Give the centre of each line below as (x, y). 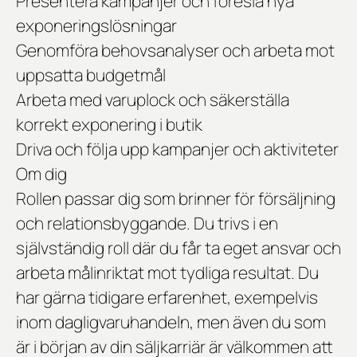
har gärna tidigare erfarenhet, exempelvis (167, 298)
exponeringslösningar (96, 26)
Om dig (41, 174)
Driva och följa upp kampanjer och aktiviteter (177, 149)
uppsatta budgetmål (91, 75)
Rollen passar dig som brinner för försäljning (176, 199)
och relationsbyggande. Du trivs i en (147, 224)
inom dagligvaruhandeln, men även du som (171, 322)
